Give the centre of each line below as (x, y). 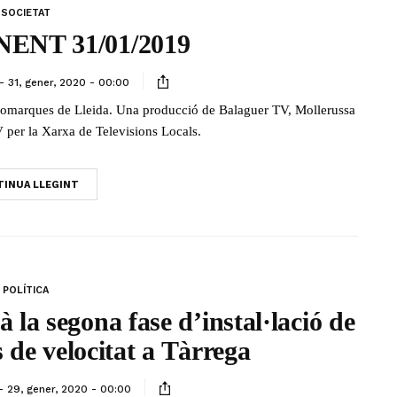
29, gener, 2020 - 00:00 (69, 389)
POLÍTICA (26, 290)
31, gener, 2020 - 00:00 (69, 82)
